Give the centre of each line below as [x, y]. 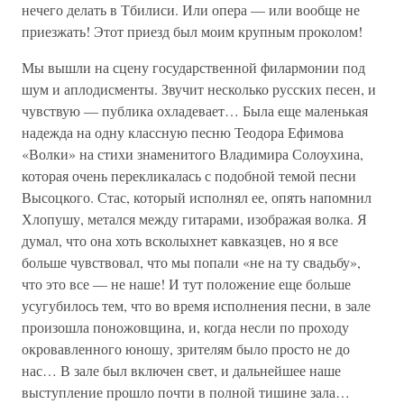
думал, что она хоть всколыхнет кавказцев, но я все [180, 240]
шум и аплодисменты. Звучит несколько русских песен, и [199, 89]
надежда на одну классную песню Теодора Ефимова [183, 132]
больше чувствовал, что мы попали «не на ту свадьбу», [191, 262]
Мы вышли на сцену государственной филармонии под [193, 67]
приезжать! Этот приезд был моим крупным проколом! [192, 31]
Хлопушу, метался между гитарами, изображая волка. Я [194, 219]
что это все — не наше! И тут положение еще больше [186, 284]
